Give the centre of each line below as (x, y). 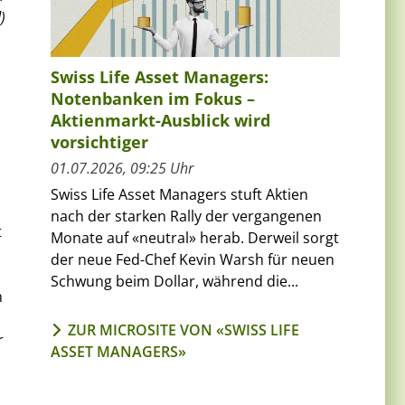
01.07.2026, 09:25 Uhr (122, 168)
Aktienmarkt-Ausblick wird (160, 120)
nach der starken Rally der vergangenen (186, 216)
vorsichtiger (99, 141)
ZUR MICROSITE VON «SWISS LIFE (184, 330)
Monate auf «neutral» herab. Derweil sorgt (195, 237)
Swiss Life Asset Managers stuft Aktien (179, 194)
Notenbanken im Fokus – (153, 98)
